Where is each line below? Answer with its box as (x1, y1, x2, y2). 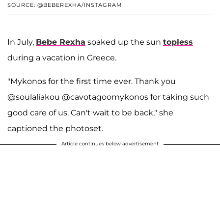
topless (163, 37, 193, 47)
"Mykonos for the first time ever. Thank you (7, 77, 176, 86)
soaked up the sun (85, 37, 163, 47)
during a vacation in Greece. (7, 53, 116, 63)
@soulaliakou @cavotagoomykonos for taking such (7, 92, 209, 102)
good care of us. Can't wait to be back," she (7, 108, 173, 118)
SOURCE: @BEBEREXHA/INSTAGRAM (7, 1, 122, 9)
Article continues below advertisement (61, 140, 159, 147)
